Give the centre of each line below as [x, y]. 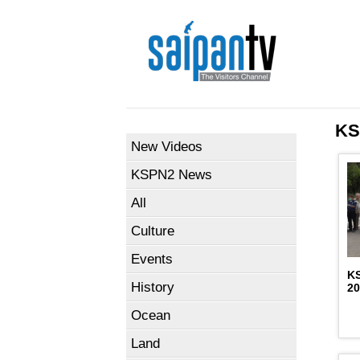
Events [152, 259]
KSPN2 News [172, 175]
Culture [153, 231]
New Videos [167, 147]
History [153, 287]
